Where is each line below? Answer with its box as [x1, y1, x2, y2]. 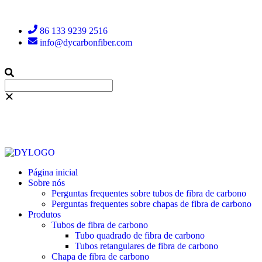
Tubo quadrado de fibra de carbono [75, 230, 205, 240]
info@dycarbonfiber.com [40, 37, 132, 47]
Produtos [28, 209, 61, 219]
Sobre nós [28, 178, 65, 188]
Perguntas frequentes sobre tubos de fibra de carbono [51, 188, 246, 198]
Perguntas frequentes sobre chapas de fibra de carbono [51, 199, 251, 209]
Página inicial [28, 167, 78, 177]
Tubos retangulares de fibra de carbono [75, 241, 218, 251]
